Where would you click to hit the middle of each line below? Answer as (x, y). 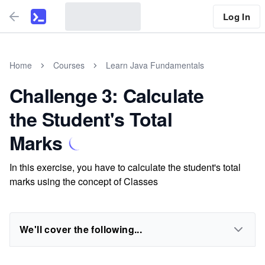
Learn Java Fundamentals (155, 65)
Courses (69, 65)
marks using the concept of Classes (84, 181)
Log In (236, 16)
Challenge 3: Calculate (107, 95)
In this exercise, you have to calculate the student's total (125, 167)
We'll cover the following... (81, 229)
